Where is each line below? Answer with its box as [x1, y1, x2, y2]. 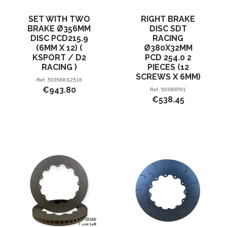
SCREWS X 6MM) [135, 71, 201, 82]
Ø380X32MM [143, 43, 193, 53]
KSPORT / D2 [32, 52, 86, 62]
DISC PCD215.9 [30, 33, 88, 43]
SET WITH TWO [28, 14, 90, 24]
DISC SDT [149, 23, 187, 33]
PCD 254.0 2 [144, 52, 192, 62]
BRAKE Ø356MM [27, 23, 91, 33]
